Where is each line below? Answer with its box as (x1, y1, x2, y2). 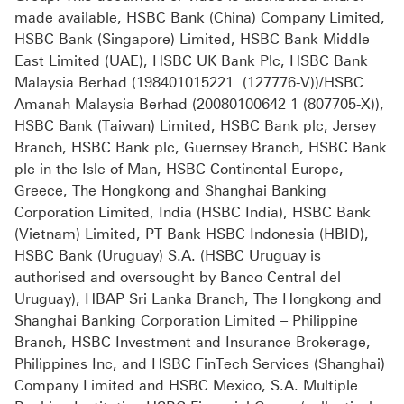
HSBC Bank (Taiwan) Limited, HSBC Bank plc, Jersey (14, 117, 376, 135)
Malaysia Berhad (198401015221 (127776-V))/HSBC (14, 74, 363, 92)
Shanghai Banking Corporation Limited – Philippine (14, 312, 358, 330)
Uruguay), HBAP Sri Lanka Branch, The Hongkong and (14, 290, 381, 308)
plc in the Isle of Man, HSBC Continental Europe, (14, 161, 344, 179)
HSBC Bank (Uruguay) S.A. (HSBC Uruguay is (14, 247, 321, 265)
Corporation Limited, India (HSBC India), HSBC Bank (14, 204, 371, 222)
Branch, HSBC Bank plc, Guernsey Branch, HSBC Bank (14, 139, 387, 157)
